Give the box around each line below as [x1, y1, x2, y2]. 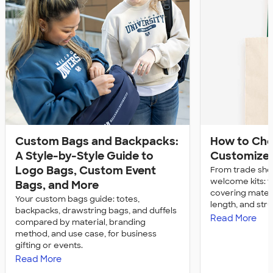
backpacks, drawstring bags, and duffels [15, 205, 177, 216]
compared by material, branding [15, 216, 146, 227]
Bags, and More [15, 177, 99, 193]
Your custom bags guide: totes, [15, 193, 140, 204]
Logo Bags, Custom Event [15, 163, 156, 178]
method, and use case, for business [15, 228, 157, 239]
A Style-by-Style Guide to [15, 148, 154, 163]
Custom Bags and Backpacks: [15, 133, 179, 149]
